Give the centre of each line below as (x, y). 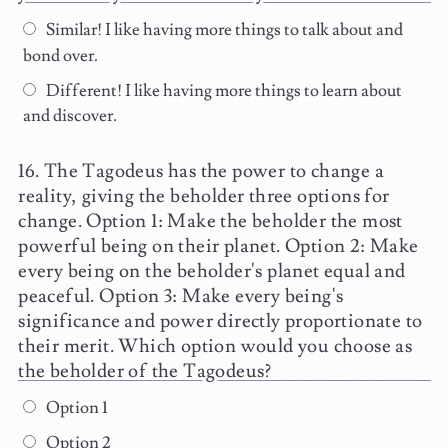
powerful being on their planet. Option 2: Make (218, 246)
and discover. (70, 116)
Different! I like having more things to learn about (222, 90)
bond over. (61, 55)
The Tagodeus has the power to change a (213, 171)
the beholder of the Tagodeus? (145, 371)
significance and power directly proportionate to (220, 321)
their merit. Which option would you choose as (215, 346)
